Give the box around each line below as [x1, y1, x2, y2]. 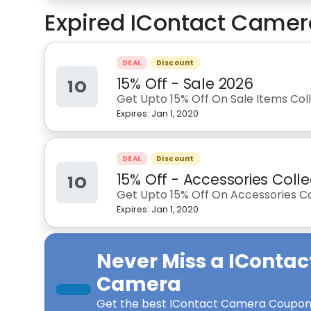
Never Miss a [96, 248, 228, 275]
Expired [44, 7, 131, 38]
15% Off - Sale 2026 [116, 74, 253, 94]
